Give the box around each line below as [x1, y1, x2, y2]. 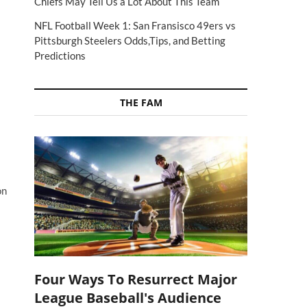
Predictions [34, 49, 86, 62]
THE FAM [119, 96, 162, 109]
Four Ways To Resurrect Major [34, 269, 237, 288]
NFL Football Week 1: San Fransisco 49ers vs [34, 19, 236, 32]
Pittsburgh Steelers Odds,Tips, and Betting [34, 34, 225, 47]
